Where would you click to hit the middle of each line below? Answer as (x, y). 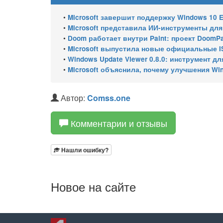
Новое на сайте (93, 186)
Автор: (73, 98)
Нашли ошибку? (84, 150)
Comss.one (109, 98)
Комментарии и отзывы (118, 123)
